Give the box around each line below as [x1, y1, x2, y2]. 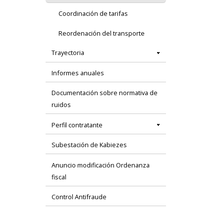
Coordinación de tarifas [58, 9, 128, 18]
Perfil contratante [52, 120, 103, 129]
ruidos [52, 100, 71, 110]
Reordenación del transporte [58, 28, 145, 38]
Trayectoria [52, 48, 85, 57]
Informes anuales [52, 68, 105, 77]
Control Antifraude [52, 192, 107, 201]
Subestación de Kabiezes [52, 140, 127, 150]
